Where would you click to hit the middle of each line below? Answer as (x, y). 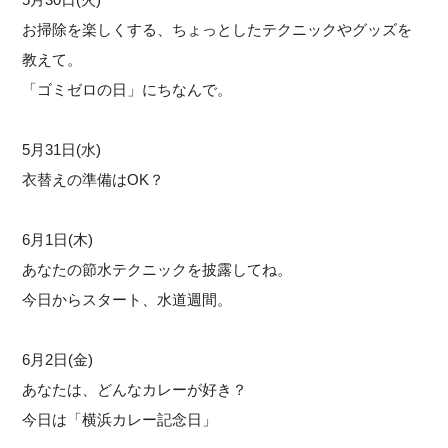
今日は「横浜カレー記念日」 (120, 419)
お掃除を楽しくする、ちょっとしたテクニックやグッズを (217, 29)
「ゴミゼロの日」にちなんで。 (127, 89)
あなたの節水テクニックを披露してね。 (157, 269)
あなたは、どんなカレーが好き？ (135, 389)
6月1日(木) (58, 239)
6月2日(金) (58, 359)
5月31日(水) (62, 149)
